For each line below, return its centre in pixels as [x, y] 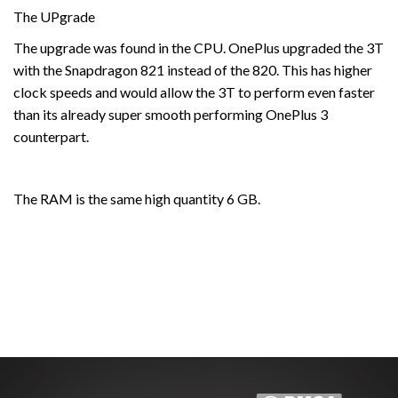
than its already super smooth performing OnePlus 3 [171, 115]
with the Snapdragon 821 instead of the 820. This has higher [193, 70]
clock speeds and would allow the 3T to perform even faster [194, 92]
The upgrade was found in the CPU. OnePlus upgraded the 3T [199, 48]
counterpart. [51, 137]
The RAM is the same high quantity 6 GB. [137, 199]
